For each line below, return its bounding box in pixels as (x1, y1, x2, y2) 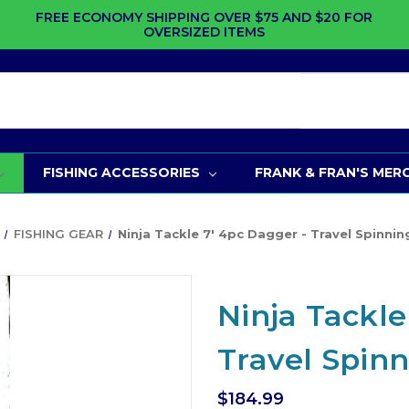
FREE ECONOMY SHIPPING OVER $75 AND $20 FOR (36, 8, 373, 26)
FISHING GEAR (14, 225, 104, 241)
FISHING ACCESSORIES (42, 163, 200, 181)
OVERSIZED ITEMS (143, 23, 266, 40)
